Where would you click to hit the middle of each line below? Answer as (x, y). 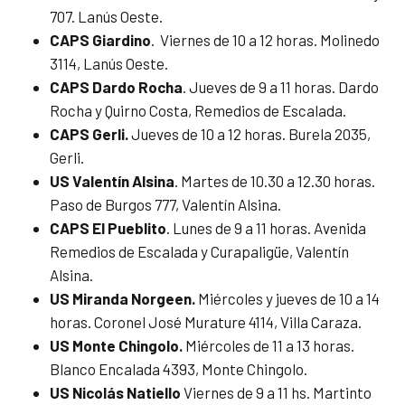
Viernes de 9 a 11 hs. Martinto (278, 393)
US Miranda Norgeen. (124, 299)
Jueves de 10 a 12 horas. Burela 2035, (251, 134)
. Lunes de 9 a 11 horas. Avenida (266, 228)
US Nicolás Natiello (117, 393)
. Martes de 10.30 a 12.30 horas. (275, 181)
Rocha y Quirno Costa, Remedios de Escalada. (198, 111)
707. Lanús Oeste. (106, 17)
